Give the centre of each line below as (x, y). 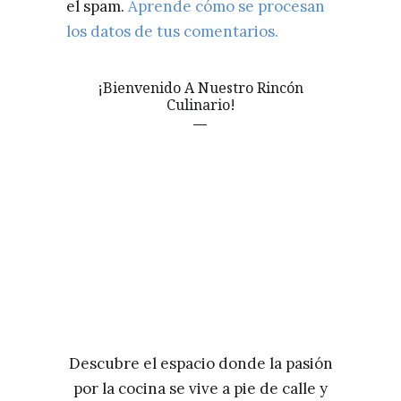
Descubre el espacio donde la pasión (200, 363)
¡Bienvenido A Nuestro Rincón (200, 88)
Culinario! (200, 105)
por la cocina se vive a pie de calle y (200, 388)
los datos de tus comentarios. (172, 31)
